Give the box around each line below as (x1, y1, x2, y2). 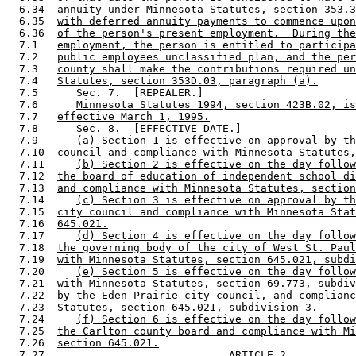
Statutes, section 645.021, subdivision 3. (57, 300, 318, 313)
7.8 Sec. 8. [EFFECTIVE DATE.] (6, 122, 248, 134)
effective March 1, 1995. (57, 110, 210, 122)
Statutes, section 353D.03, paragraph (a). (57, 74, 318, 87)
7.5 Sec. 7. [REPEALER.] (6, 86, 210, 99)
